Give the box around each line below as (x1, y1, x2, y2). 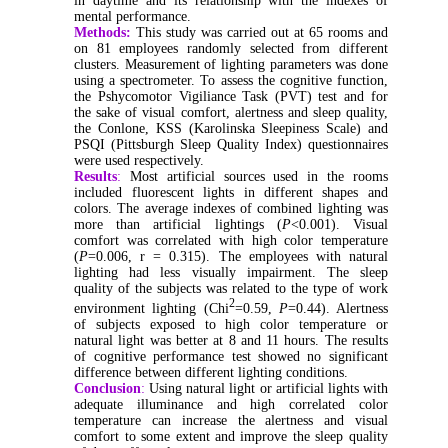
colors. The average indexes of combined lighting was (74, 201, 388, 217)
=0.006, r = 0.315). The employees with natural (88, 249, 388, 265)
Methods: (74, 25, 132, 41)
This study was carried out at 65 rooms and (136, 25, 388, 41)
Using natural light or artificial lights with (149, 380, 388, 396)
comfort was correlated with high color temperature (74, 233, 388, 249)
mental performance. (74, 9, 192, 25)
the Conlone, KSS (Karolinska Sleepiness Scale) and (74, 121, 388, 137)
